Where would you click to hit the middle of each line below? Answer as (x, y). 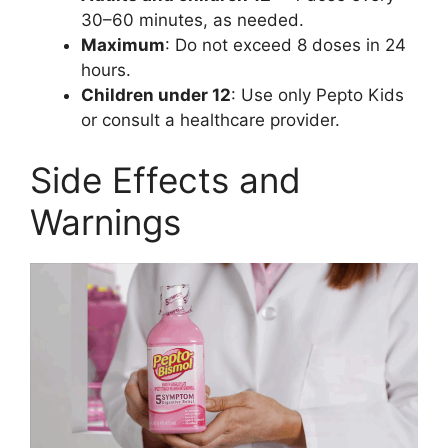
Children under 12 (156, 95)
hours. (106, 70)
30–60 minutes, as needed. (192, 20)
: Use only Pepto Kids (317, 95)
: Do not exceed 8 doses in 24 (285, 45)
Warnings (105, 221)
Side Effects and (165, 179)
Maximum (123, 45)
